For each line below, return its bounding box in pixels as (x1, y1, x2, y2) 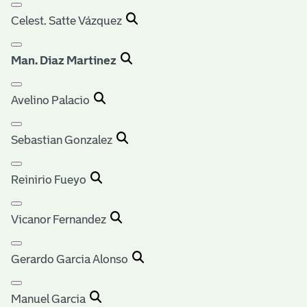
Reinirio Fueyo (11, 173, 90, 186)
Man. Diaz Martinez (11, 53, 116, 67)
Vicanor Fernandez (11, 212, 110, 226)
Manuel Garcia (11, 292, 90, 306)
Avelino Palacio (11, 93, 94, 107)
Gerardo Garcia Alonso (11, 252, 132, 266)
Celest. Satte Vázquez (11, 14, 126, 27)
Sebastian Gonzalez (11, 133, 116, 147)
